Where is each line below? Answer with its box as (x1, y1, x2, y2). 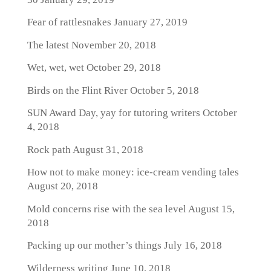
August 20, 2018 (27, 180, 98, 192)
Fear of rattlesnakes (27, 16, 111, 28)
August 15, (186, 203, 235, 215)
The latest (27, 39, 69, 51)
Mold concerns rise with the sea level (27, 203, 186, 215)
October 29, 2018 (83, 62, 161, 73)
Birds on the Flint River (27, 84, 128, 96)
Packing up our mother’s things (27, 240, 162, 251)
